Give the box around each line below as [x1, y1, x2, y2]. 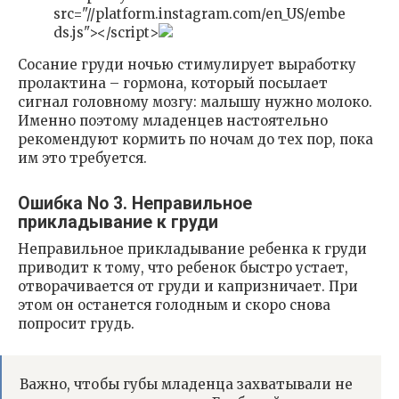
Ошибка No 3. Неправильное [18, 192, 252, 214]
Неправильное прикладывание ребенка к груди [18, 240, 367, 258]
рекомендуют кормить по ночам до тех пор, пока [18, 131, 373, 149]
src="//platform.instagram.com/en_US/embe [53, 5, 346, 23]
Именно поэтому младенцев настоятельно [18, 112, 328, 130]
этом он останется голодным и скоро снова [18, 297, 330, 314]
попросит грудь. [18, 315, 134, 333]
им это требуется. [18, 150, 147, 167]
